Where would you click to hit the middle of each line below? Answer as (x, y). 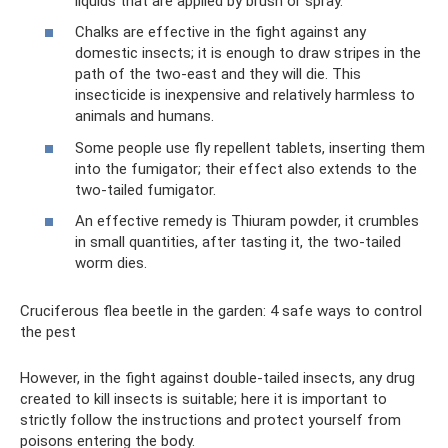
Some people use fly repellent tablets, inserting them (250, 147)
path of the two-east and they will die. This (218, 74)
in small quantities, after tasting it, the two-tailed (238, 242)
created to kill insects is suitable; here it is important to (203, 399)
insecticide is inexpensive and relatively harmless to (245, 95)
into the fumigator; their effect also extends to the (246, 168)
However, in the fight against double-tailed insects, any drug (217, 378)
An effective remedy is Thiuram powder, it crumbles (247, 221)
